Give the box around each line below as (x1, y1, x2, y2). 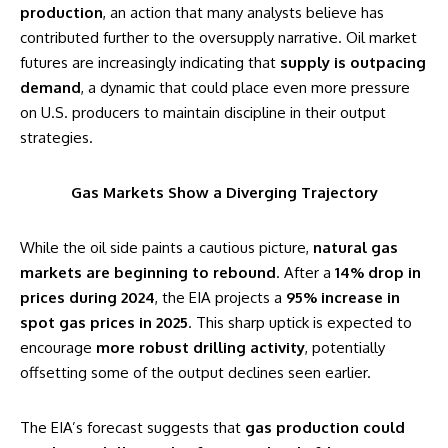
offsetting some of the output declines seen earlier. (20, 362, 371, 382)
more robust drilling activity (96, 337, 305, 357)
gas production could (245, 417, 405, 437)
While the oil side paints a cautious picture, (20, 237, 313, 257)
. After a (276, 262, 335, 282)
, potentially (305, 337, 385, 357)
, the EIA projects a (155, 287, 286, 307)
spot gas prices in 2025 (20, 312, 188, 332)
